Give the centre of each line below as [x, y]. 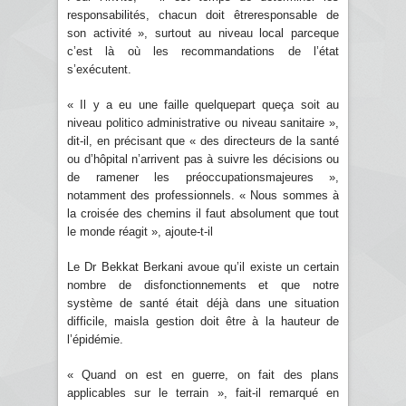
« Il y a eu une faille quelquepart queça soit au [203, 104]
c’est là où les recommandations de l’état [203, 51]
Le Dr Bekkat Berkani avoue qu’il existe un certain [203, 266]
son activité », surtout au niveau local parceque [203, 33]
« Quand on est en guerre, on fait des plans [203, 374]
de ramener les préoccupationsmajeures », [203, 177]
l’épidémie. [95, 339]
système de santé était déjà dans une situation [203, 303]
